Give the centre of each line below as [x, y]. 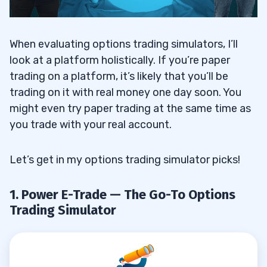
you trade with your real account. [91, 125]
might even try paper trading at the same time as [130, 109]
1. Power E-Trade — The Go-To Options [122, 195]
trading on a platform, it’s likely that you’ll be [119, 77]
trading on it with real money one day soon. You [125, 93]
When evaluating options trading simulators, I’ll [124, 44]
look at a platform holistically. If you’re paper [120, 60]
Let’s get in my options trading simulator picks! [125, 160]
